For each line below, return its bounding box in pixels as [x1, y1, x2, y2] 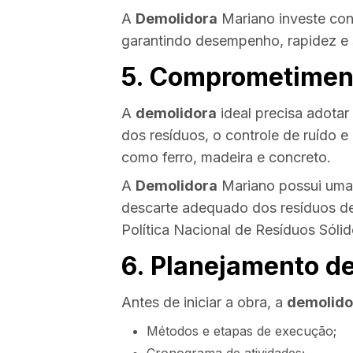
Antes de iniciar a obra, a [121, 294, 287, 311]
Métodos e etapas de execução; [147, 323, 336, 340]
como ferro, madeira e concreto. [121, 149, 331, 166]
